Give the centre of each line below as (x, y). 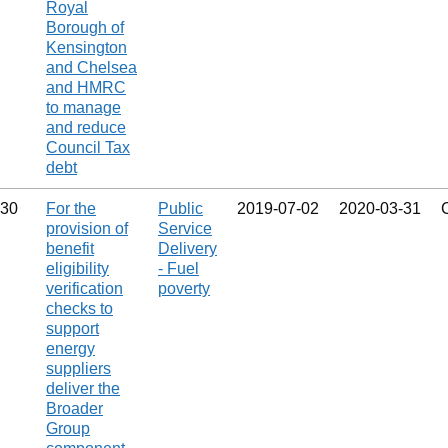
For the (71, 208)
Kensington (86, 47)
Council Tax (88, 147)
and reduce (86, 127)
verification (84, 288)
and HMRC (86, 87)
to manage (83, 107)
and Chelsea (91, 67)
